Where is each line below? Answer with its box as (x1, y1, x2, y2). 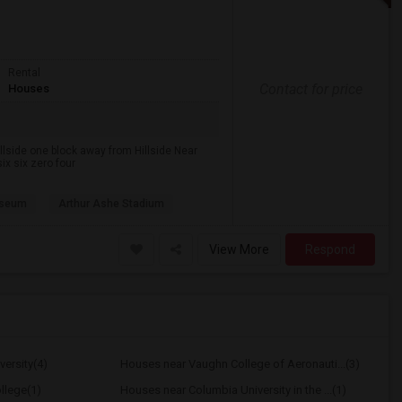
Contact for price (258, 81, 363, 98)
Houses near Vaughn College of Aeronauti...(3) (119, 357, 360, 371)
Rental (8, 66, 40, 79)
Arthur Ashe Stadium (58, 197, 164, 210)
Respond (305, 242, 355, 257)
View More (209, 242, 269, 257)
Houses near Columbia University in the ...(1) (119, 383, 346, 397)
